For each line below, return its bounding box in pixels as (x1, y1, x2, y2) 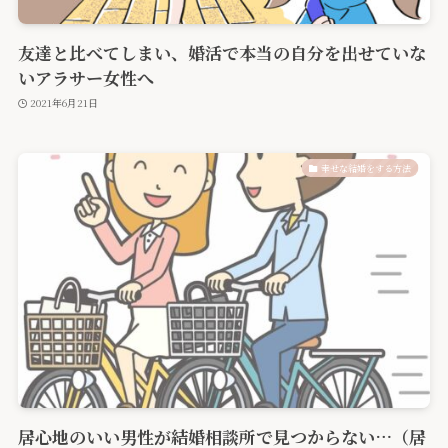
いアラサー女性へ (17, 65, 154, 91)
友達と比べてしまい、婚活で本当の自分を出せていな (17, 40, 426, 66)
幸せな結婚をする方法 (321, 160, 412, 175)
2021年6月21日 (30, 94, 99, 110)
